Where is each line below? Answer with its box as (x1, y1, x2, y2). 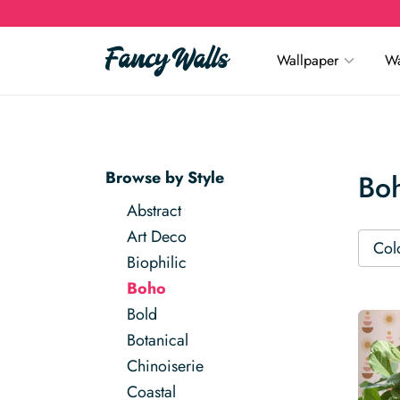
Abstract (127, 199, 181, 222)
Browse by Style (105, 166, 224, 189)
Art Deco (127, 225, 187, 248)
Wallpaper (277, 50, 338, 71)
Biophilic (127, 251, 187, 274)
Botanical (127, 329, 188, 352)
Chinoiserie (127, 354, 204, 378)
